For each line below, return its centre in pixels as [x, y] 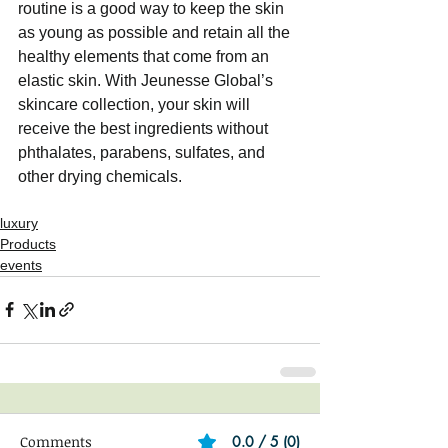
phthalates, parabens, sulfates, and [143, 152]
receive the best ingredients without [145, 128]
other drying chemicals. [100, 176]
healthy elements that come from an [145, 56]
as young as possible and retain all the [156, 32]
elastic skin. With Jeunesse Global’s [147, 80]
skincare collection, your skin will [136, 104]
